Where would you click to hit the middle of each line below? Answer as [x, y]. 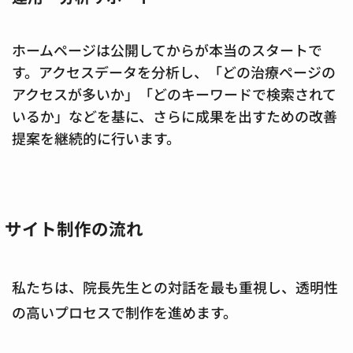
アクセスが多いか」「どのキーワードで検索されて [174, 93]
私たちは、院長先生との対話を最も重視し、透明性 [175, 286]
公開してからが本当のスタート [209, 49]
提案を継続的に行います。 [96, 137]
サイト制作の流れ [74, 228]
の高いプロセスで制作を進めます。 [124, 312]
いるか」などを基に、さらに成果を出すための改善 [175, 115]
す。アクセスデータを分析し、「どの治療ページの [174, 71]
